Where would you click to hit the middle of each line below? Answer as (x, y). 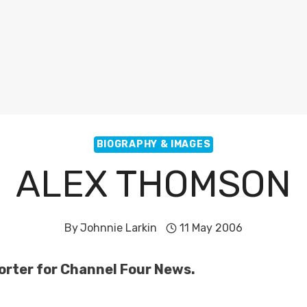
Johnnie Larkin (118, 228)
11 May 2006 (211, 228)
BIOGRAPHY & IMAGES (153, 144)
